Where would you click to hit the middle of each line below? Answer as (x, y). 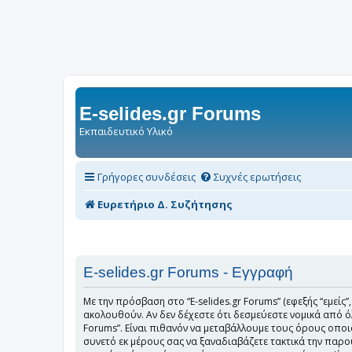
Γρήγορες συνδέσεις (147, 176)
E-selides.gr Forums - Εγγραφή (188, 273)
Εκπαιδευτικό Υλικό (126, 131)
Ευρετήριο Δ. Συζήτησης (165, 204)
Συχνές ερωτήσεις (257, 176)
